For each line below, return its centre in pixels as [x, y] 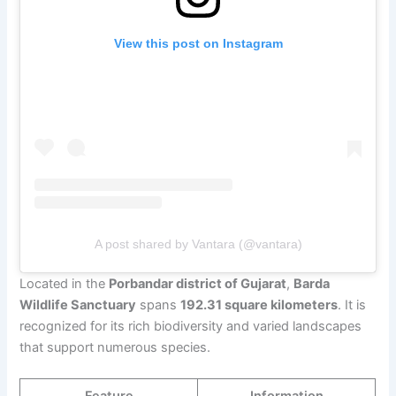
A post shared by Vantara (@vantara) [198, 244]
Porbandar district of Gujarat [198, 283]
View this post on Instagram [198, 43]
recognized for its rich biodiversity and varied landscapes [191, 326]
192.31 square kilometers [259, 305]
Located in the [65, 283]
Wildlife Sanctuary [78, 305]
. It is [352, 305]
